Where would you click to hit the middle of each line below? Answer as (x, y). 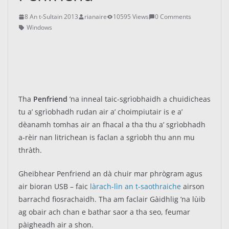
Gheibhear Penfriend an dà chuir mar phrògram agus (110, 174)
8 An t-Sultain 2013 (51, 17)
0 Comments (173, 17)
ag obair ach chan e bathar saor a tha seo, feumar (104, 212)
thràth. (30, 150)
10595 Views (131, 17)
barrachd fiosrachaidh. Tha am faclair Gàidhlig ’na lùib (112, 199)
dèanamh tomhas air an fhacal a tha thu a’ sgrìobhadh (112, 124)
